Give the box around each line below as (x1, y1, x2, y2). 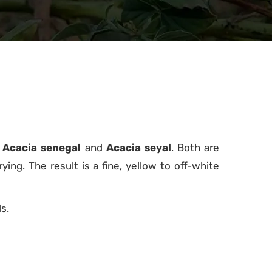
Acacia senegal (2, 141, 81, 154)
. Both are (171, 141, 220, 154)
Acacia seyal (106, 141, 171, 154)
